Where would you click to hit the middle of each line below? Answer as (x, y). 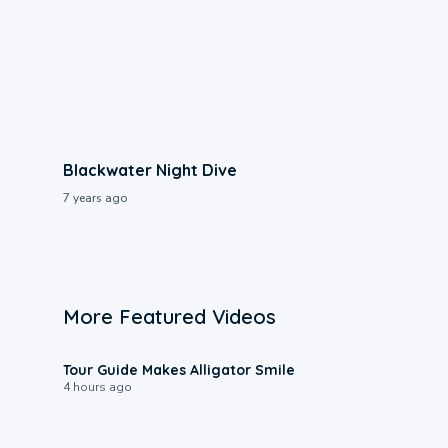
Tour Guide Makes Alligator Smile (178, 369)
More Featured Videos (169, 316)
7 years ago (94, 197)
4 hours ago (97, 386)
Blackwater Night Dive (149, 169)
